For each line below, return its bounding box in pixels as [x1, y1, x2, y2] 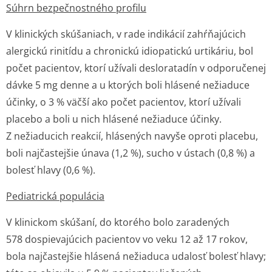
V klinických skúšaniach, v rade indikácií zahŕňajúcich [6, 27, 246, 41]
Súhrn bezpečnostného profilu [6, 1, 146, 15]
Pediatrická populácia [6, 189, 104, 203]
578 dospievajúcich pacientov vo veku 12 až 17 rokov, [6, 233, 248, 246]
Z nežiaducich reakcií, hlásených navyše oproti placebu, [6, 129, 258, 143]
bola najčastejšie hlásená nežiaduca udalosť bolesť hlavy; [6, 250, 266, 263]
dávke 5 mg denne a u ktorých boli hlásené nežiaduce [6, 78, 250, 92]
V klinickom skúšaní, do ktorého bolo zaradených [6, 216, 229, 229]
